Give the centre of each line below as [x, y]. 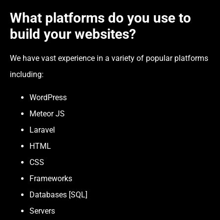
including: [27, 74]
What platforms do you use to [100, 18]
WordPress [48, 98]
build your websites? [73, 34]
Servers [42, 211]
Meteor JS [47, 114]
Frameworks [51, 179]
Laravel [42, 130]
